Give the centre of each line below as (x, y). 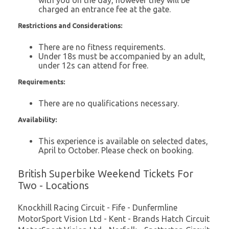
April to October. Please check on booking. (116, 150)
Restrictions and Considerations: (70, 25)
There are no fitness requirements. (102, 47)
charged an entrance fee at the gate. (105, 9)
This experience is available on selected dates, (123, 141)
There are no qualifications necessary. (109, 103)
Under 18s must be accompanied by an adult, (122, 56)
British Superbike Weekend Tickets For (106, 174)
